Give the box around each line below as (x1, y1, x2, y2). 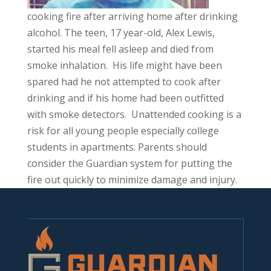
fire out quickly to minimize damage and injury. (27, 173, 237, 187)
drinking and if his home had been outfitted (27, 91, 224, 105)
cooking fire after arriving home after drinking (27, 10, 238, 24)
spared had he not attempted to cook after (27, 75, 221, 89)
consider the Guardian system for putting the (27, 157, 232, 171)
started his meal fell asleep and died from (27, 42, 214, 56)
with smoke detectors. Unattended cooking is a (27, 108, 241, 122)
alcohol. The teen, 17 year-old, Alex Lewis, (27, 26, 215, 40)
